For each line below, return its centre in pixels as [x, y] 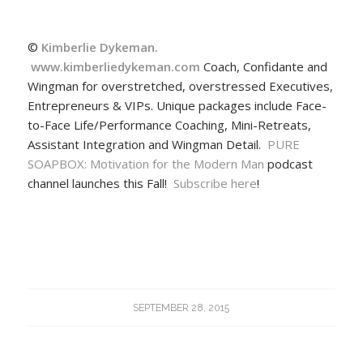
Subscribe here [215, 183]
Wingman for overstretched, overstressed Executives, [180, 85]
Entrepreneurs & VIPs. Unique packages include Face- [177, 105]
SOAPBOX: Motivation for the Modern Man [145, 163]
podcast [288, 163]
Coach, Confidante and [265, 66]
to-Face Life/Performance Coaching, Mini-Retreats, [169, 124]
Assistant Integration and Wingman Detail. [147, 144]
